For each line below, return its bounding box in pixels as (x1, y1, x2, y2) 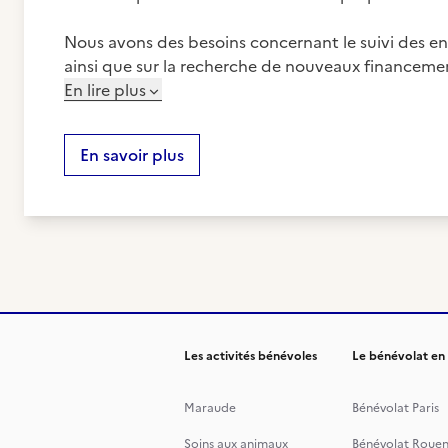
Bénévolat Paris (352, 399, 439, 417)
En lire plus (64, 78, 146, 102)
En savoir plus (80, 143, 184, 167)
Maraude (184, 399, 236, 417)
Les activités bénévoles (184, 347, 317, 365)
